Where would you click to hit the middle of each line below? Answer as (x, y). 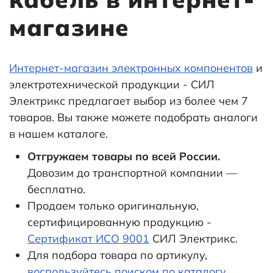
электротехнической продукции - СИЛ (112, 84)
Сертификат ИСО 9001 (88, 239)
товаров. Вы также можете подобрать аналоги (133, 117)
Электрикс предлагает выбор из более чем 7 (129, 101)
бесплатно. (56, 189)
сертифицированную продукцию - (119, 222)
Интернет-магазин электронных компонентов (131, 68)
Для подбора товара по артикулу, (117, 255)
